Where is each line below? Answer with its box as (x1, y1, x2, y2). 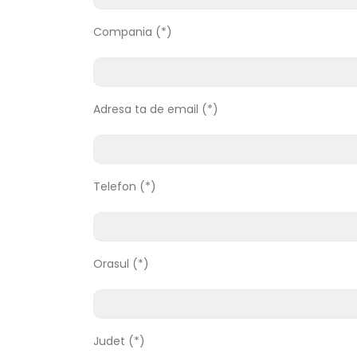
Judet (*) (93, 333, 145, 349)
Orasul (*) (93, 256, 149, 272)
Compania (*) (93, 24, 172, 40)
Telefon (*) (93, 178, 156, 194)
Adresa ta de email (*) (93, 101, 218, 117)
